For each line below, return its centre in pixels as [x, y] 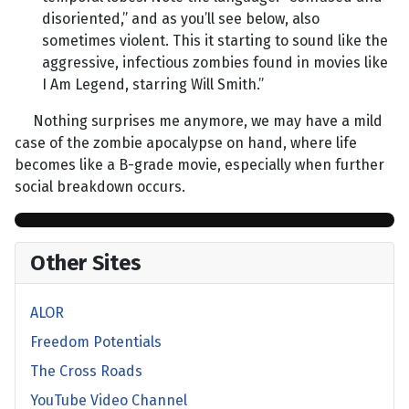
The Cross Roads [86, 372]
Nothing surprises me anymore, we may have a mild [199, 121]
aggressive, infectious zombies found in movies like [215, 63]
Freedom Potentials [96, 342]
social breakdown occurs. [100, 187]
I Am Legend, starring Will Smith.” [153, 85]
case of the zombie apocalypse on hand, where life [186, 143]
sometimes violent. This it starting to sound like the [215, 41]
